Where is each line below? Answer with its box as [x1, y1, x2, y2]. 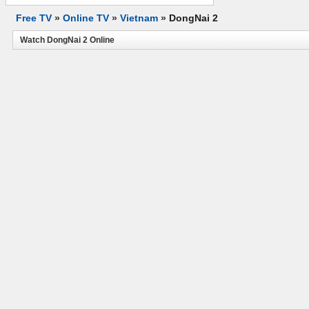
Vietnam [120, 12, 158, 23]
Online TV [63, 12, 109, 23]
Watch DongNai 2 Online [20, 35, 114, 45]
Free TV [16, 12, 52, 23]
